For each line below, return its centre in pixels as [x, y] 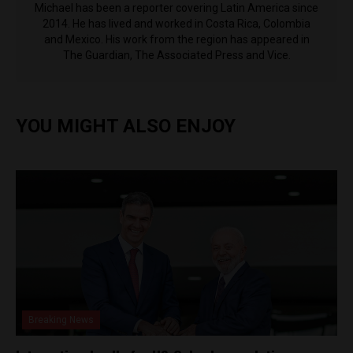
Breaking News [61, 320]
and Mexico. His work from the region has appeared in [176, 39]
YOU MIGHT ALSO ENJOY [126, 126]
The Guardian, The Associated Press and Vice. [176, 55]
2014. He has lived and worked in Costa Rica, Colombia [176, 23]
